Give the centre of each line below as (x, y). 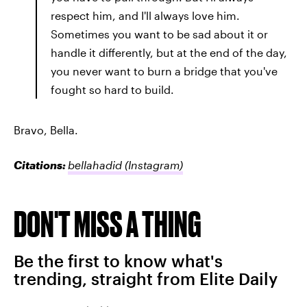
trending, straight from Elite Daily (146, 279)
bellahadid (95, 165)
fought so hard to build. (112, 89)
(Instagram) (152, 165)
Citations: (41, 165)
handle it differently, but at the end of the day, (169, 52)
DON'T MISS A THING (108, 224)
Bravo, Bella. (46, 130)
